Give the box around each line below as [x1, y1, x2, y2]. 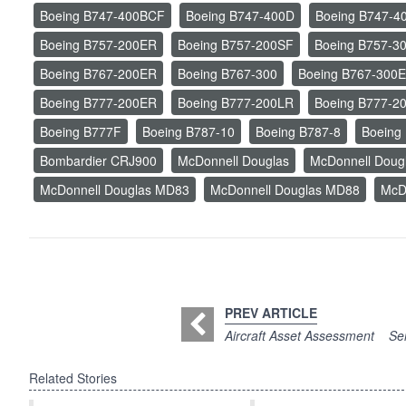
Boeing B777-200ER [40, 93, 157, 112]
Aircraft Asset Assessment [225, 326, 374, 345]
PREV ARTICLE [225, 304, 317, 323]
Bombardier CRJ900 [40, 151, 157, 170]
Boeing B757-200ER [40, 35, 157, 54]
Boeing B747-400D [186, 6, 295, 25]
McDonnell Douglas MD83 [40, 180, 189, 199]
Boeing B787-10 [142, 122, 235, 141]
